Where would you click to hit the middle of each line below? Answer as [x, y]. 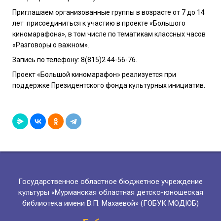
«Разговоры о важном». [51, 45]
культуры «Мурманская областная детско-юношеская [110, 193]
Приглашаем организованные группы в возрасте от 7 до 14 [109, 13]
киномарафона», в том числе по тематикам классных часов [109, 34]
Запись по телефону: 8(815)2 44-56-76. [75, 60]
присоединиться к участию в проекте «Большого [106, 23]
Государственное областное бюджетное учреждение [110, 182]
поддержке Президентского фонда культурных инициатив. [109, 86]
